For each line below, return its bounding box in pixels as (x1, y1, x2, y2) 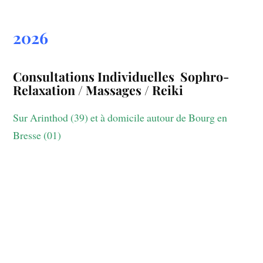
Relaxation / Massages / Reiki (13, 81, 184, 98)
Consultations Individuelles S (13, 68, 188, 85)
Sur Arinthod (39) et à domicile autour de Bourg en (13, 110, 228, 124)
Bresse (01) (13, 127, 62, 142)
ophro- (188, 68, 230, 85)
